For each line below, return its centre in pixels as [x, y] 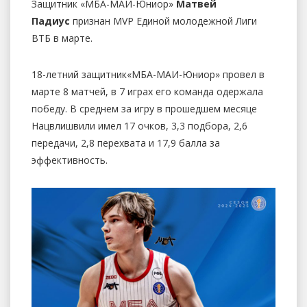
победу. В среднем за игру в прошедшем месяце [144, 108]
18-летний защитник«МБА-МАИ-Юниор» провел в [148, 74]
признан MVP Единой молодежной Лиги [163, 21]
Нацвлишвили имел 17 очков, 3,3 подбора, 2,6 [139, 125]
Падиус [51, 21]
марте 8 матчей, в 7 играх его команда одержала [147, 91]
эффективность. [70, 160]
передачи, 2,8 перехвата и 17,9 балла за [126, 143]
